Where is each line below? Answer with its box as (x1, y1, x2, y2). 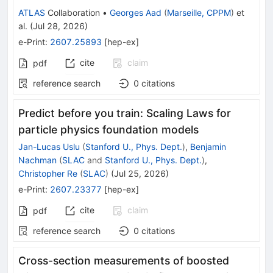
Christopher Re (18, 168, 77, 179)
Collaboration (45, 7, 100, 18)
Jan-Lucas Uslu (18, 141, 80, 152)
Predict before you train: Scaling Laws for (18, 107, 231, 120)
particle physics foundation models (18, 123, 199, 136)
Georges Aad (110, 7, 161, 18)
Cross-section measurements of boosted (18, 254, 229, 268)
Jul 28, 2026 (33, 21, 85, 32)
